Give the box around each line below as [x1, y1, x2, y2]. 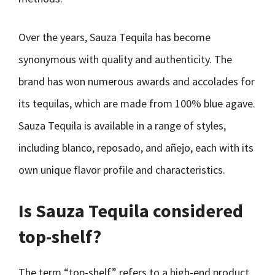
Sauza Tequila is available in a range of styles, [18, 118, 226, 133]
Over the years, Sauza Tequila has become [18, 30, 211, 44]
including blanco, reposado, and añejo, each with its [18, 141, 254, 155]
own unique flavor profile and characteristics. [18, 163, 225, 177]
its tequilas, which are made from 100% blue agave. [18, 96, 255, 110]
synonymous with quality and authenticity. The [18, 52, 232, 66]
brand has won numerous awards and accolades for [18, 74, 255, 88]
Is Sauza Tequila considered [18, 199, 243, 222]
